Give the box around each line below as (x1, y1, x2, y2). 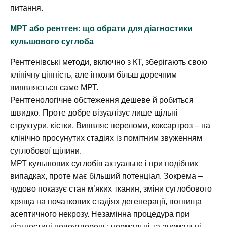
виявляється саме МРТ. (10, 83, 98, 92)
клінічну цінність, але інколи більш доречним (10, 70, 177, 79)
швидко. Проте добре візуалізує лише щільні (10, 108, 178, 117)
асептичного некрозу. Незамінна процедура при (10, 209, 190, 218)
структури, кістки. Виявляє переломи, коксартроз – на (10, 121, 210, 130)
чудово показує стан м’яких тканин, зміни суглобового (10, 184, 212, 193)
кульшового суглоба (10, 36, 94, 46)
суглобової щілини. (10, 146, 82, 155)
